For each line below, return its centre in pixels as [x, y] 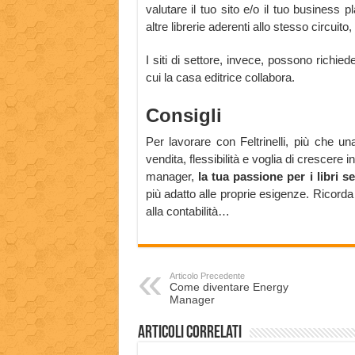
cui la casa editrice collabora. [220, 78]
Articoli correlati [189, 334]
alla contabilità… [187, 212]
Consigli [183, 116]
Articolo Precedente [207, 276]
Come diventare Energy [229, 287]
